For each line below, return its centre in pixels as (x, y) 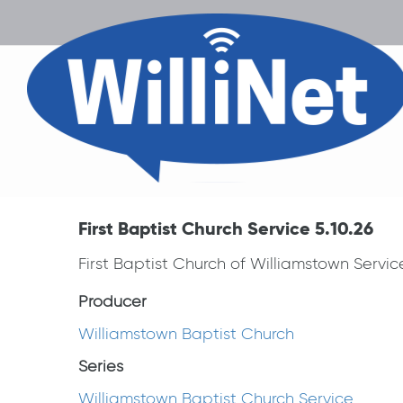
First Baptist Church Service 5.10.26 (226, 228)
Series (101, 366)
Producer (112, 301)
